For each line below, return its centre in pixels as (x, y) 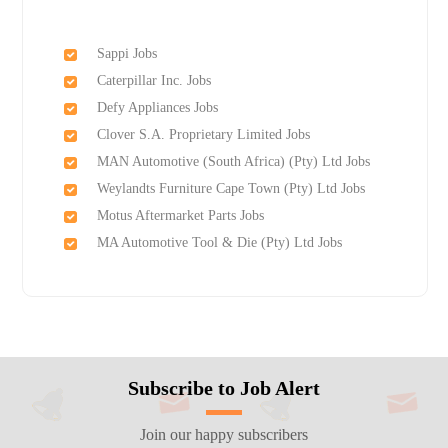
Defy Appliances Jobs (157, 108)
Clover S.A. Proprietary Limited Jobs (203, 135)
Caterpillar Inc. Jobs (153, 81)
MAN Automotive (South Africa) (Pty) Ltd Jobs (233, 162)
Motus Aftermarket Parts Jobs (180, 216)
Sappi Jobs (126, 54)
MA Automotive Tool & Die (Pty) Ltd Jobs (219, 243)
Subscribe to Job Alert (223, 388)
